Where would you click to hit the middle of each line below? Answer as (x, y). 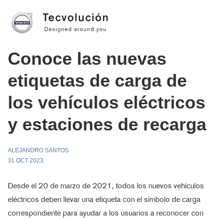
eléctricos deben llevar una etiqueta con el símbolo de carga (104, 199)
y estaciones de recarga (107, 124)
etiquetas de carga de (97, 81)
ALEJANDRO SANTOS (38, 150)
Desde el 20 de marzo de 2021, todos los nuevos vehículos (106, 186)
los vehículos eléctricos (107, 102)
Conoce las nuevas (87, 59)
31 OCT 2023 (26, 161)
